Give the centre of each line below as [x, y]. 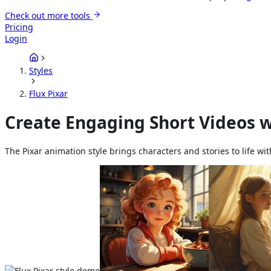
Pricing [19, 27]
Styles [41, 70]
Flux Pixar [48, 93]
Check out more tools [49, 15]
